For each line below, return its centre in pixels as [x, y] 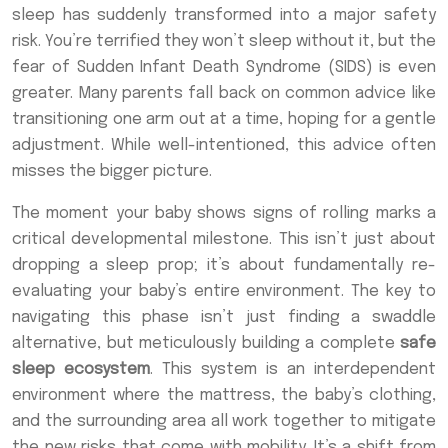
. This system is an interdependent [293, 369]
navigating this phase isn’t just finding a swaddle [224, 317]
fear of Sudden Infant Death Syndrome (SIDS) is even [224, 67]
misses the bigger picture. [112, 171]
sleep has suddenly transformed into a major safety [224, 15]
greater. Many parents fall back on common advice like [224, 93]
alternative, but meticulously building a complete [206, 343]
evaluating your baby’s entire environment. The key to [224, 291]
